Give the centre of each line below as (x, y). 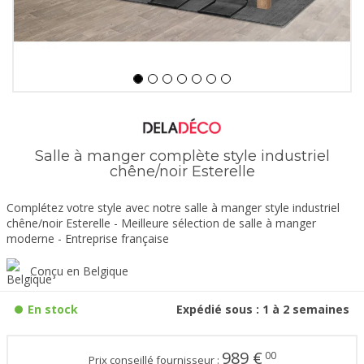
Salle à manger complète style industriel (182, 156)
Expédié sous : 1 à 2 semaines (263, 310)
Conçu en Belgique (79, 271)
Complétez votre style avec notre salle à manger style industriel (173, 208)
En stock (53, 310)
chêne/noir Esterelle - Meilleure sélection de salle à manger (161, 223)
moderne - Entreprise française (88, 239)
